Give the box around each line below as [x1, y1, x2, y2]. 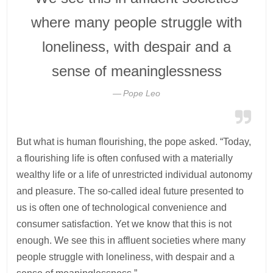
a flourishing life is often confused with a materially [16, 152, 233, 163]
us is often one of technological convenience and [16, 202, 227, 213]
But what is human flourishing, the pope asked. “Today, [16, 136, 252, 147]
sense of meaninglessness [51, 62, 222, 79]
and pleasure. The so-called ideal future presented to [16, 185, 244, 196]
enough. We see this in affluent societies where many [16, 235, 246, 246]
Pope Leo [123, 88, 160, 98]
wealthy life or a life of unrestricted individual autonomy [16, 169, 253, 180]
